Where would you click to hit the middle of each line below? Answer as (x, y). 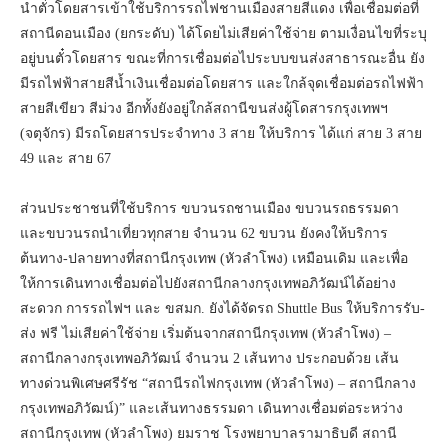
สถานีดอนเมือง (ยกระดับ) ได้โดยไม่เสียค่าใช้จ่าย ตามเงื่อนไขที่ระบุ (223, 34)
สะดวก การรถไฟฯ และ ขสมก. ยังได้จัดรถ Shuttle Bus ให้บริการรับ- (222, 309)
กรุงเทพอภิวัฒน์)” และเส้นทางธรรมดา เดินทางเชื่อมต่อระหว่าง (211, 409)
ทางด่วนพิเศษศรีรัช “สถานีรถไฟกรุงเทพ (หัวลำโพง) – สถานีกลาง (218, 384)
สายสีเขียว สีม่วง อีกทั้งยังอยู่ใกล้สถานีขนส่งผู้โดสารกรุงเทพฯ (204, 109)
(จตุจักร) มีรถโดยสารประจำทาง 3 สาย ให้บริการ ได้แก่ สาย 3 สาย (221, 134)
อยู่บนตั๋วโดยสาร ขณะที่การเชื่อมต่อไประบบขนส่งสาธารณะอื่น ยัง (222, 59)
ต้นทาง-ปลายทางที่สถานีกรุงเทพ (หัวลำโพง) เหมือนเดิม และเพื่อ (214, 259)
